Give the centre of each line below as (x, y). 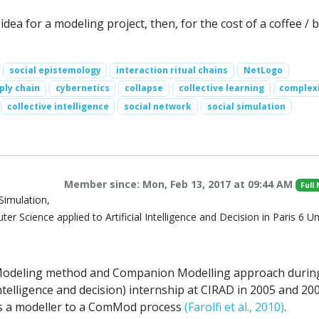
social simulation (246, 106)
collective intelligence (58, 106)
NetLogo (263, 70)
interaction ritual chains (172, 70)
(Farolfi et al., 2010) (234, 307)
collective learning (221, 88)
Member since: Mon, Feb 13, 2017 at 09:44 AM (180, 184)
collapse (144, 88)
